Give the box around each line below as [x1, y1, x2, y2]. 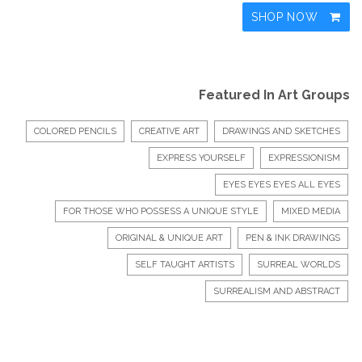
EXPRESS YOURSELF [157, 152, 246, 163]
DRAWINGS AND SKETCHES [222, 125, 340, 137]
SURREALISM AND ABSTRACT [213, 285, 340, 297]
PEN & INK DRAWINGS [246, 232, 340, 243]
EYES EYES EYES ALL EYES [223, 179, 340, 190]
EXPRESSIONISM [268, 152, 340, 163]
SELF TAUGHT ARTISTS [135, 259, 234, 270]
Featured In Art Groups [199, 86, 350, 103]
